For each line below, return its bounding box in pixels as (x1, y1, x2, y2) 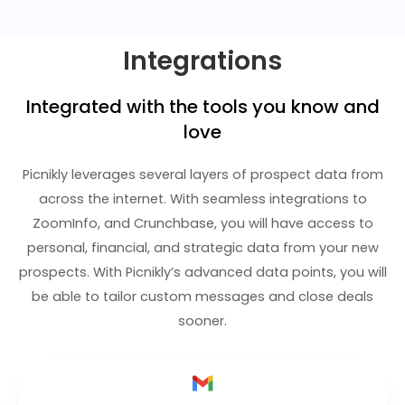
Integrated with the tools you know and (25, 94, 380, 120)
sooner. (178, 312, 227, 331)
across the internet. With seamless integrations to (38, 190, 367, 209)
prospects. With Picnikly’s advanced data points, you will (18, 263, 387, 282)
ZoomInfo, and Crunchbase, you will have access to (32, 214, 373, 233)
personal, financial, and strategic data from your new (26, 239, 379, 258)
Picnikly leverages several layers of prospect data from (22, 165, 383, 184)
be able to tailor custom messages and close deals (32, 287, 373, 306)
